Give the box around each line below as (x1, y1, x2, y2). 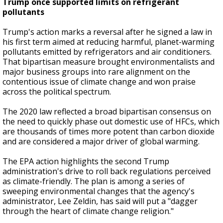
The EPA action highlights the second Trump (2, 156, 169, 167)
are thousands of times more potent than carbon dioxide (2, 126, 215, 137)
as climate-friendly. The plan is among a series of (2, 176, 185, 187)
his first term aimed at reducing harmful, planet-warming (2, 36, 215, 47)
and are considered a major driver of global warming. (2, 136, 200, 147)
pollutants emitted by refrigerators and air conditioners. (2, 46, 212, 57)
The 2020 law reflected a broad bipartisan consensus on (2, 106, 211, 117)
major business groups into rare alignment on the (2, 66, 190, 77)
